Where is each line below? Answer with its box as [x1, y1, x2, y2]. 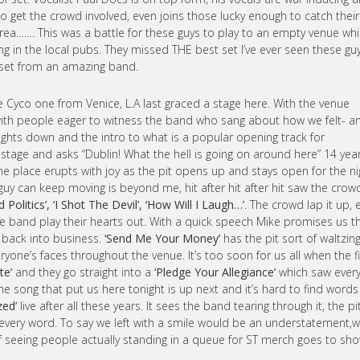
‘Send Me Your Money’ [104, 231, 220, 246]
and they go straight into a [12, 264, 154, 280]
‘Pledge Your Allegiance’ [154, 264, 276, 280]
